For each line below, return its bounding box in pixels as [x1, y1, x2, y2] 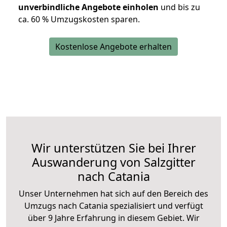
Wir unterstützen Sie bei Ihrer [31, 140, 196, 157]
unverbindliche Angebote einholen [18, 2, 159, 13]
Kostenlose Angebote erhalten [55, 41, 172, 53]
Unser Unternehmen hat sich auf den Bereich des [19, 188, 208, 200]
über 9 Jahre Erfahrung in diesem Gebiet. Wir [27, 212, 200, 224]
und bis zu [159, 2, 200, 13]
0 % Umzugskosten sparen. [35, 14, 140, 25]
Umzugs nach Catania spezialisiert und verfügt [24, 200, 203, 212]
